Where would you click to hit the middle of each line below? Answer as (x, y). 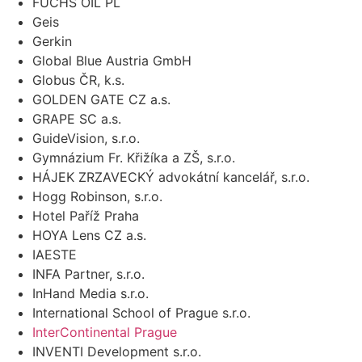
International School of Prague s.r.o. (141, 312)
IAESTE (55, 254)
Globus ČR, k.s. (78, 80)
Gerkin (52, 41)
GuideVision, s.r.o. (86, 138)
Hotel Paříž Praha (86, 215)
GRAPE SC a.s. (77, 118)
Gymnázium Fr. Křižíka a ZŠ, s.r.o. (134, 157)
